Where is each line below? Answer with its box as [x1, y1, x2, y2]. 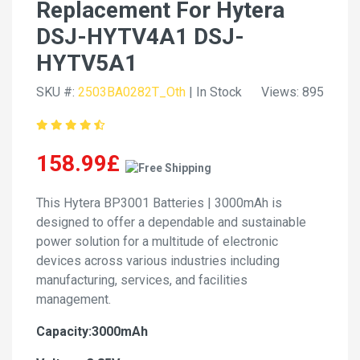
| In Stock [186, 84, 242, 100]
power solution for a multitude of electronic [36, 234, 278, 249]
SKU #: [36, 84, 78, 100]
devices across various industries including [36, 253, 280, 268]
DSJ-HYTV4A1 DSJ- [36, 23, 244, 50]
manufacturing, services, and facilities [36, 272, 247, 288]
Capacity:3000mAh [36, 324, 148, 339]
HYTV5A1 [36, 50, 137, 76]
